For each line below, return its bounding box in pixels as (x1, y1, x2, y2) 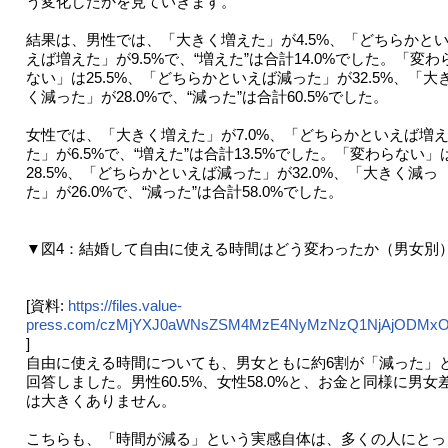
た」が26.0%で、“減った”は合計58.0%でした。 (25, 183, 343, 201)
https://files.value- (67, 297, 182, 315)
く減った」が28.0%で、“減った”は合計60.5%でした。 (25, 88, 388, 106)
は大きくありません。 (25, 392, 176, 410)
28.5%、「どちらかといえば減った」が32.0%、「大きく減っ (25, 164, 438, 182)
